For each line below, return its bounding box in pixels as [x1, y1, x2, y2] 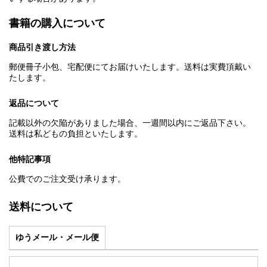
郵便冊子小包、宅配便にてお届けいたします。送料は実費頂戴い [9, 62, 251, 72]
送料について [9, 201, 73, 213]
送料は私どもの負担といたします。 [9, 129, 142, 139]
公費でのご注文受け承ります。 [9, 174, 126, 184]
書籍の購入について [9, 17, 105, 30]
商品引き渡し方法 [9, 42, 76, 52]
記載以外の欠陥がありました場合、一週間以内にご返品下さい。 [9, 118, 251, 128]
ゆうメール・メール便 [15, 232, 99, 243]
